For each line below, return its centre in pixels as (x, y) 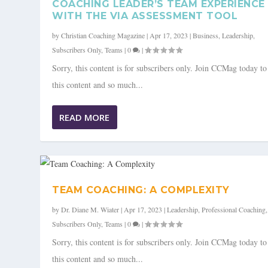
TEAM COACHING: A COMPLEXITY (141, 190)
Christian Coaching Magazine (103, 36)
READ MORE (85, 118)
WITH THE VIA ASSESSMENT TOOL (145, 16)
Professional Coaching (234, 210)
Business (206, 36)
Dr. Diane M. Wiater (90, 210)
